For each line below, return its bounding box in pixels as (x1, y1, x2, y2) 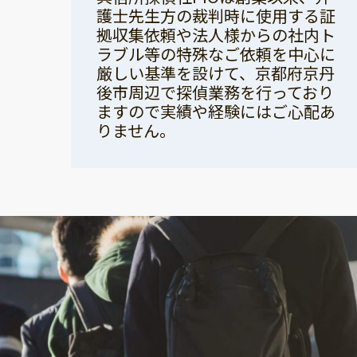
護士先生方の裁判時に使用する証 (96, 4, 335, 28)
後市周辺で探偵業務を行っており (96, 80, 334, 104)
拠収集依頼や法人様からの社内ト (96, 23, 335, 47)
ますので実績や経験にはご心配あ (96, 100, 335, 124)
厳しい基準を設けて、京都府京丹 (96, 61, 335, 85)
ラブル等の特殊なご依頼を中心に (96, 42, 335, 66)
